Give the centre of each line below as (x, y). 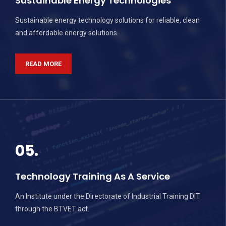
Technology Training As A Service (93, 176)
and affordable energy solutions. (67, 33)
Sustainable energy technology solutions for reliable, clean (107, 20)
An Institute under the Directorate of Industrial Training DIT (108, 196)
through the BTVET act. (52, 209)
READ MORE (43, 64)
